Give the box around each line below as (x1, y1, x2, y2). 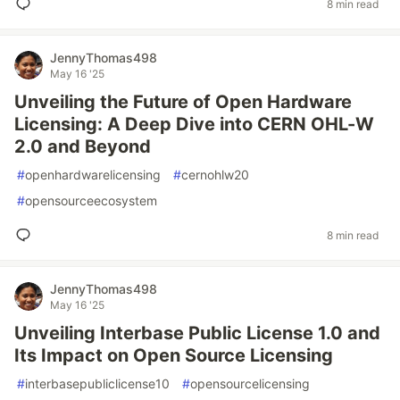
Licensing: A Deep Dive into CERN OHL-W (14, 113, 374, 135)
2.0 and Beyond (14, 136, 151, 157)
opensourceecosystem (25, 193, 157, 208)
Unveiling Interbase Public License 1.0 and (14, 322, 380, 344)
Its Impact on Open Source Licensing (14, 345, 333, 366)
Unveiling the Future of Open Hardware (14, 91, 352, 112)
